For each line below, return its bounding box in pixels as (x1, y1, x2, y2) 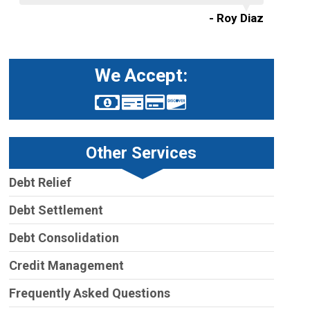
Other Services (86, 143, 197, 163)
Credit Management (8, 258, 124, 273)
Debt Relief (8, 175, 71, 190)
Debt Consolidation (8, 230, 119, 246)
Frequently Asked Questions (8, 286, 170, 301)
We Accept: (95, 65, 188, 86)
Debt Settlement (8, 203, 103, 218)
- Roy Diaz (208, 11, 264, 26)
